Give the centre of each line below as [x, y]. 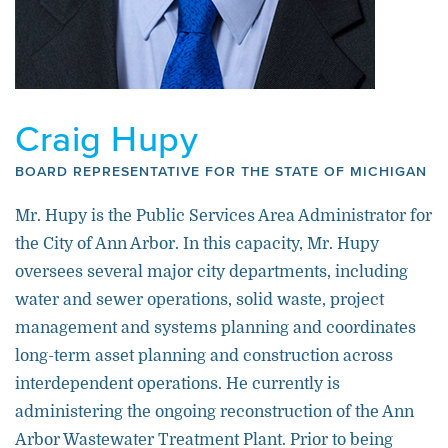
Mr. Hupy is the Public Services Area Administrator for [223, 216]
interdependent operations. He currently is [177, 384]
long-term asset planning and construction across [204, 356]
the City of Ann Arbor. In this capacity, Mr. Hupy [197, 244]
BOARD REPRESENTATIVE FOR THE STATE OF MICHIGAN [221, 171]
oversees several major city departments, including [211, 272]
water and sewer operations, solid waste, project [199, 300]
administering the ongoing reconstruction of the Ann [214, 412]
